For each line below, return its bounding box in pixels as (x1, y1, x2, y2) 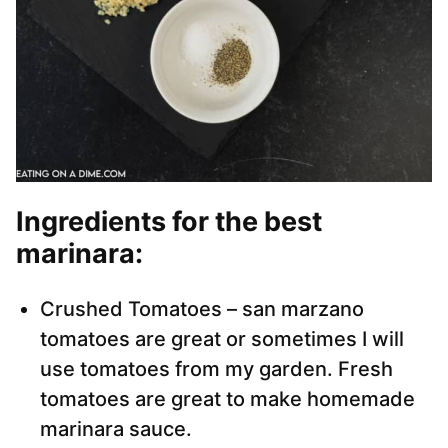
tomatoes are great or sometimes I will (40, 327, 404, 352)
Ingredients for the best (16, 205, 322, 239)
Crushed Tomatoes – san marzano (40, 297, 364, 322)
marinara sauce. (40, 417, 192, 442)
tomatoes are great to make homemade (40, 387, 415, 412)
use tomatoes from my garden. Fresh (40, 357, 393, 382)
